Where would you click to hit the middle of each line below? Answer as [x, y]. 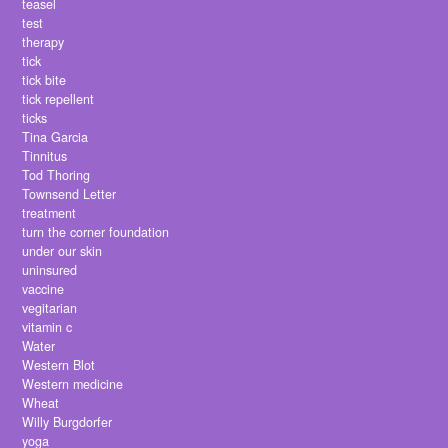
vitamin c [47, 327]
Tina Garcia [55, 137]
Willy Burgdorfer [67, 422]
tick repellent [58, 99]
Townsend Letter [69, 194]
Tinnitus [45, 156]
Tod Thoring [56, 175]
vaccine [43, 289]
